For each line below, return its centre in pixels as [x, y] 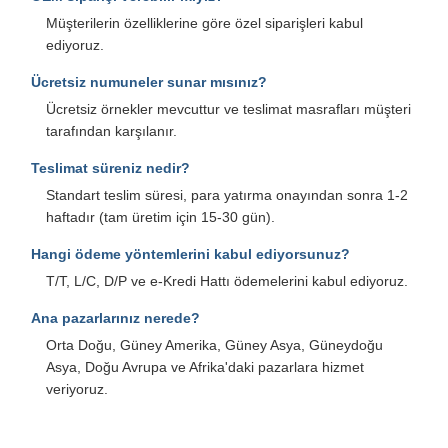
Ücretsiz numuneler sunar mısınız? [149, 81]
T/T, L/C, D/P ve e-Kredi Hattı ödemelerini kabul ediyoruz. [227, 280]
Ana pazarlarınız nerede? [115, 317]
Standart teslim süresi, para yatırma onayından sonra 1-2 [227, 194]
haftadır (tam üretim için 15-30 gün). [160, 216]
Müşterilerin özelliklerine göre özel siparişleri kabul [204, 22]
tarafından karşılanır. [111, 130]
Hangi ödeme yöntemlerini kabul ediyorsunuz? [190, 253]
